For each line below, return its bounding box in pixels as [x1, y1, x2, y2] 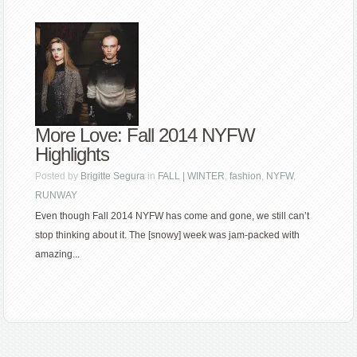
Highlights [35, 143, 110, 166]
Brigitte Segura [80, 171, 146, 182]
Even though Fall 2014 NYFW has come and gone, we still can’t [35, 210, 310, 222]
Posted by [35, 171, 81, 182]
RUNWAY [35, 190, 78, 202]
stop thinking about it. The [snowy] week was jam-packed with [35, 229, 300, 241]
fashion [229, 171, 262, 182]
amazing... [35, 249, 80, 261]
